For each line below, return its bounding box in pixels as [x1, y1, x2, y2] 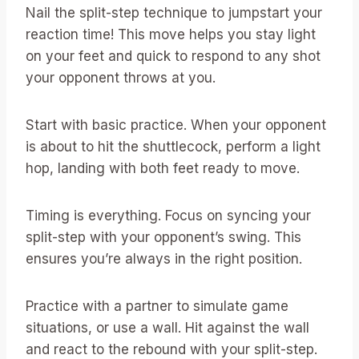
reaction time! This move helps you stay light [26, 26, 316, 42]
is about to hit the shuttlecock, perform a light [26, 138, 321, 155]
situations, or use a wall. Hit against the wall [26, 319, 309, 336]
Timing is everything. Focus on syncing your [26, 207, 311, 224]
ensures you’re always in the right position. [26, 250, 302, 267]
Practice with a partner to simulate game [26, 297, 288, 314]
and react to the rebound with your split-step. [26, 341, 317, 357]
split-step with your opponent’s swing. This [26, 228, 301, 245]
